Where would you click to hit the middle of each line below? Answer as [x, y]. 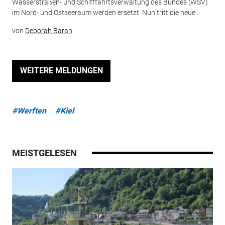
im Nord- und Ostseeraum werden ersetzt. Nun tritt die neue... [106, 12]
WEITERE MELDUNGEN [61, 71]
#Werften [29, 110]
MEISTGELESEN [44, 153]
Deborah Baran [48, 30]
